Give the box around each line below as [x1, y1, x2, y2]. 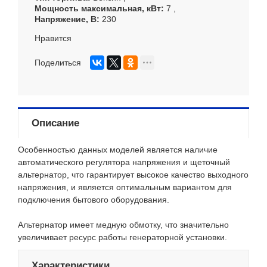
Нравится [35, 33, 72, 44]
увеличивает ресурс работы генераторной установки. [18, 232, 227, 243]
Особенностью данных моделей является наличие [18, 145, 218, 155]
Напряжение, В [35, 14, 97, 24]
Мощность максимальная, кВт [35, 4, 161, 14]
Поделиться [35, 58, 81, 68]
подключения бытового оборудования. [18, 195, 169, 205]
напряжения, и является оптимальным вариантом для [18, 182, 232, 193]
